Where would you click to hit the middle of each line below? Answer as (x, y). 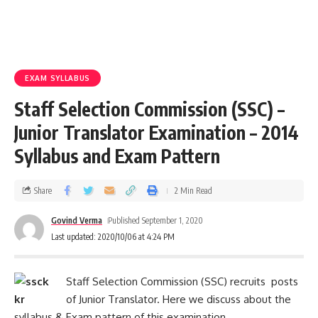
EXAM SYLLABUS (58, 78)
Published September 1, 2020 (156, 220)
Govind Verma (77, 220)
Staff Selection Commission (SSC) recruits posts (182, 281)
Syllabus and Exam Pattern (117, 156)
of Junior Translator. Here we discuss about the (178, 299)
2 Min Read (193, 190)
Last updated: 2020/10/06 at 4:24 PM (113, 237)
